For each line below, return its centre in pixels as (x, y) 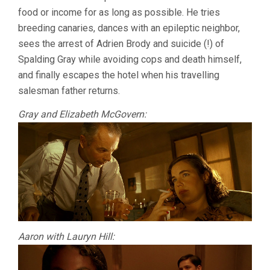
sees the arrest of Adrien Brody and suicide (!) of (121, 43)
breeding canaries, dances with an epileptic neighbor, (129, 28)
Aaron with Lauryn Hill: (66, 237)
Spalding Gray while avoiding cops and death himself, (130, 59)
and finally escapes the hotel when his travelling (119, 75)
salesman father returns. (69, 90)
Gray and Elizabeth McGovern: (82, 114)
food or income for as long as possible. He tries (119, 12)
